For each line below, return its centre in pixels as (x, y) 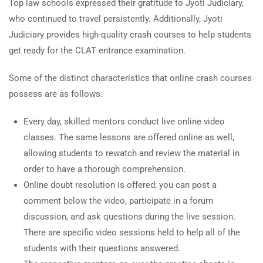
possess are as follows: (56, 94)
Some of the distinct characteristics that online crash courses (130, 78)
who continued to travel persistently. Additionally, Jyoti (116, 19)
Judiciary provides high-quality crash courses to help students (130, 35)
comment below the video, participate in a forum (118, 201)
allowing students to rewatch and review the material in (131, 153)
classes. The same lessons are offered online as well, (129, 137)
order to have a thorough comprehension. (104, 169)
